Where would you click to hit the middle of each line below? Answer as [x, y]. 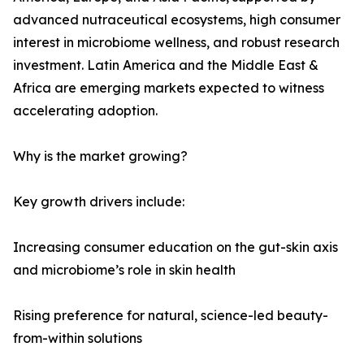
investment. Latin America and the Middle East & [166, 65]
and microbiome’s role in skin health [124, 270]
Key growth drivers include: [99, 202]
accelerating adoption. [85, 111]
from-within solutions [78, 338]
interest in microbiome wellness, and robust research [176, 43]
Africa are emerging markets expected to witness [169, 88]
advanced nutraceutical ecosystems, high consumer [177, 20]
